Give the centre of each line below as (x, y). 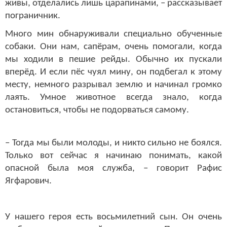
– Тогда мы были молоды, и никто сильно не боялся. (113, 143)
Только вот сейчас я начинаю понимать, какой (113, 156)
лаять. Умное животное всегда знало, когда (113, 97)
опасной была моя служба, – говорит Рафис (113, 169)
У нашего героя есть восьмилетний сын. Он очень (113, 217)
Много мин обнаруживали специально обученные (113, 34)
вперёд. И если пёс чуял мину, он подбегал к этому (113, 72)
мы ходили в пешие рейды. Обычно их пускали (113, 59)
